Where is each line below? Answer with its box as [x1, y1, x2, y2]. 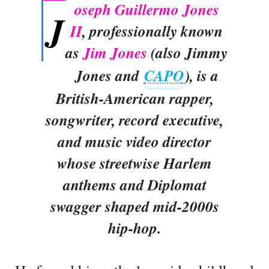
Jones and [74, 65, 143, 86]
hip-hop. [108, 217, 161, 238]
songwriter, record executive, [46, 109, 223, 130]
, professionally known [82, 20, 223, 41]
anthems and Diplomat [62, 174, 207, 195]
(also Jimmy [147, 42, 228, 63]
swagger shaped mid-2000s [50, 196, 219, 217]
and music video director [58, 131, 211, 152]
